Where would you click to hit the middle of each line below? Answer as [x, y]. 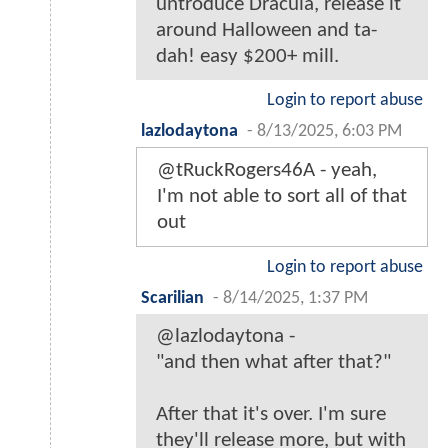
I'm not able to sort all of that [282, 196]
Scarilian [172, 298]
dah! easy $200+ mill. [247, 56]
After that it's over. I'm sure [271, 414]
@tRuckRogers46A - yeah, [267, 170]
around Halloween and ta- [266, 30]
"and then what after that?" [273, 362]
